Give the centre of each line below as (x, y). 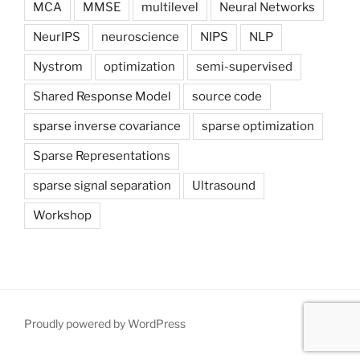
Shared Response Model (102, 97)
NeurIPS (57, 37)
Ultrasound (224, 186)
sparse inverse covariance (107, 127)
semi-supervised (244, 67)
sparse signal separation (102, 186)
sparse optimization (258, 127)
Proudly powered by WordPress (105, 324)
